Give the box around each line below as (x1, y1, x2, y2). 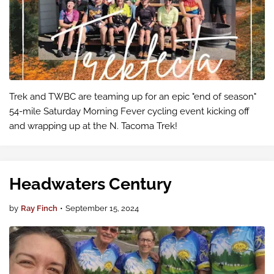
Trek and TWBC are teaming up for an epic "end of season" (9, 91, 256, 102)
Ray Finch (21, 204, 57, 213)
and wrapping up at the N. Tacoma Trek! (9, 120, 177, 131)
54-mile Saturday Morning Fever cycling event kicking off (9, 106, 250, 117)
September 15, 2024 (65, 204, 139, 213)
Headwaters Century (9, 174, 172, 193)
